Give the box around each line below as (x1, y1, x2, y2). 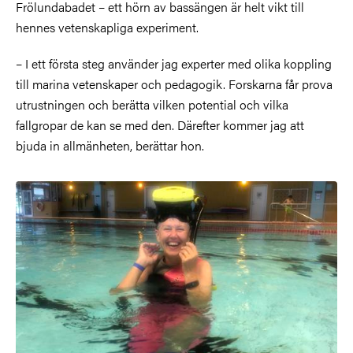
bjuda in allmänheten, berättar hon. (16, 136, 204, 155)
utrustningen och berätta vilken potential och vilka (16, 95, 288, 114)
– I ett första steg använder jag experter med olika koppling (16, 54, 332, 73)
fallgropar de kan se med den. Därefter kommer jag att (16, 116, 304, 135)
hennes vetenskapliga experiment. (16, 18, 199, 37)
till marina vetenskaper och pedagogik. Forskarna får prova (16, 75, 333, 94)
